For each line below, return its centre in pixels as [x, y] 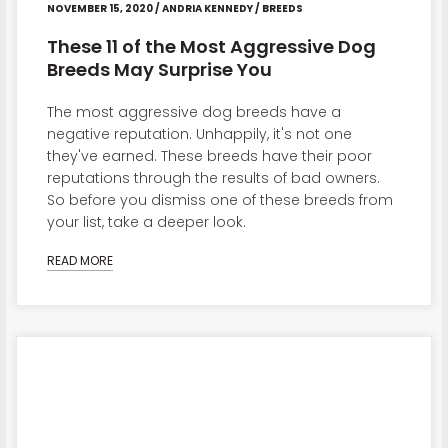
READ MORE [79, 261]
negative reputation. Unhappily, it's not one [199, 133]
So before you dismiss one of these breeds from [219, 199]
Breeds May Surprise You [159, 69]
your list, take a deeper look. [146, 221]
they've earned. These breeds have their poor [209, 155]
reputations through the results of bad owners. [213, 177]
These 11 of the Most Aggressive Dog [211, 46]
